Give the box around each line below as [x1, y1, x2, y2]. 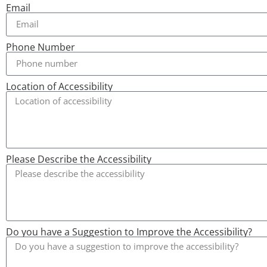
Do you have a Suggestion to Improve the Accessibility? [6, 225, 252, 238]
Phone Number [6, 40, 75, 54]
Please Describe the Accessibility [6, 152, 151, 166]
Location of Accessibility [6, 79, 113, 93]
